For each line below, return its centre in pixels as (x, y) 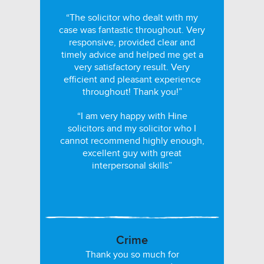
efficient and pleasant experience (132, 80)
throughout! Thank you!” (132, 92)
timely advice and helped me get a (132, 55)
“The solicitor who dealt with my (132, 18)
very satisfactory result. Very (132, 67)
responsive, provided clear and (132, 42)
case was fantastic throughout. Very (132, 30)
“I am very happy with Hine (132, 116)
